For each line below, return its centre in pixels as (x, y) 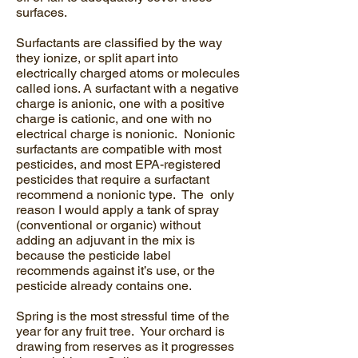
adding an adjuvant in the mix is (105, 240)
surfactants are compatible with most (119, 149)
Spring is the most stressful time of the (123, 316)
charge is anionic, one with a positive (120, 103)
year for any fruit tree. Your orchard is (120, 331)
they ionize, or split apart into (97, 58)
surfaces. (42, 12)
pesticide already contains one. (105, 286)
